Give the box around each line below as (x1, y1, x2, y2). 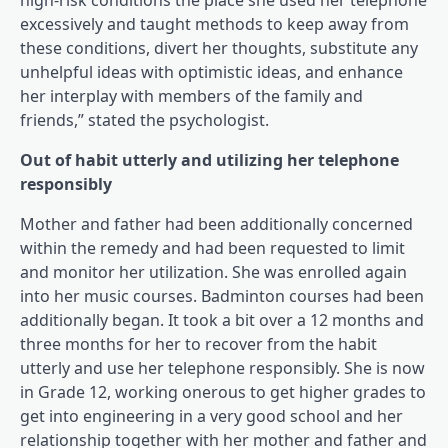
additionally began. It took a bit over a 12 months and (20, 309, 424, 331)
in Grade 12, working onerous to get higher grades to (20, 381, 426, 403)
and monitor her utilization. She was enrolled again (20, 261, 407, 283)
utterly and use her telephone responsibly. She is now (20, 357, 425, 379)
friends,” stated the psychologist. (20, 109, 269, 131)
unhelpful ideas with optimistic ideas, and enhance (20, 61, 403, 83)
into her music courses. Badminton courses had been (20, 285, 424, 307)
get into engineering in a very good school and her (20, 405, 403, 427)
